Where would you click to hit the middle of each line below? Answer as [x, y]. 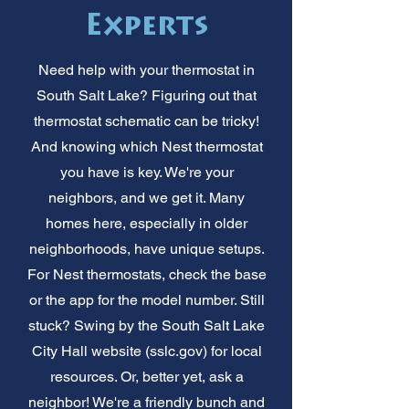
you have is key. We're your [147, 172]
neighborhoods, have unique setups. [147, 248]
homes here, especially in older [147, 223]
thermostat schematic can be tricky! [147, 121]
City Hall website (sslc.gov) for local [147, 351]
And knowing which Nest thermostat [147, 146]
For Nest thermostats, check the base [147, 274]
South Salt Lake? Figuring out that [147, 95]
